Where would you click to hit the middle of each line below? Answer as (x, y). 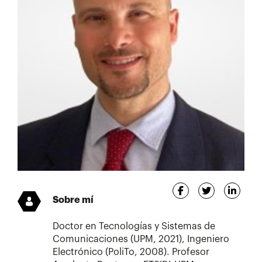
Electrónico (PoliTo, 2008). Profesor (131, 252)
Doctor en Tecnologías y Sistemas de (134, 226)
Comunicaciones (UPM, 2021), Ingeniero (141, 239)
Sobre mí (73, 200)
